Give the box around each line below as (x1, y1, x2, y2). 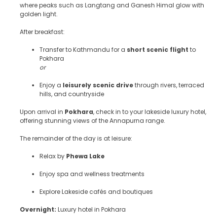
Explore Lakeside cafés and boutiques (39, 187, 153, 196)
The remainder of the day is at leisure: (20, 134, 132, 143)
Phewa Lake (66, 151, 105, 160)
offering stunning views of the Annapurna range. (20, 116, 165, 125)
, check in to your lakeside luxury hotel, (93, 107, 206, 116)
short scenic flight (127, 45, 188, 54)
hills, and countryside (39, 89, 104, 98)
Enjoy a (39, 80, 63, 89)
